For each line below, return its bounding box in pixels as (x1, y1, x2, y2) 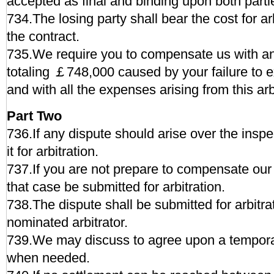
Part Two (7, 108, 62, 124)
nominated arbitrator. (7, 215, 128, 230)
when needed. (7, 250, 90, 265)
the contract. (7, 29, 80, 44)
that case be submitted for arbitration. (7, 179, 225, 194)
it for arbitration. (7, 144, 98, 159)
